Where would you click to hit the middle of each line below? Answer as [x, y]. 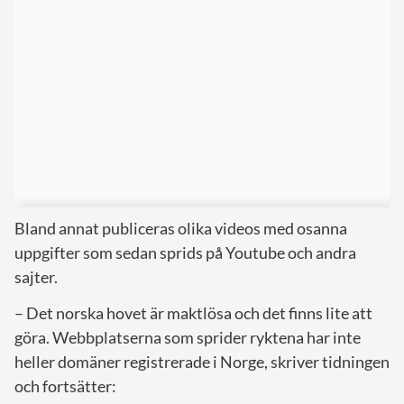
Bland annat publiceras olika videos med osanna [181, 228]
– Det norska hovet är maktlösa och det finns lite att [193, 312]
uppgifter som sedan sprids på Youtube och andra [185, 252]
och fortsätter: [65, 386]
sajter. [36, 276]
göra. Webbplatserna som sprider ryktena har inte [188, 337]
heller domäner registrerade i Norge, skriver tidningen [202, 361]
